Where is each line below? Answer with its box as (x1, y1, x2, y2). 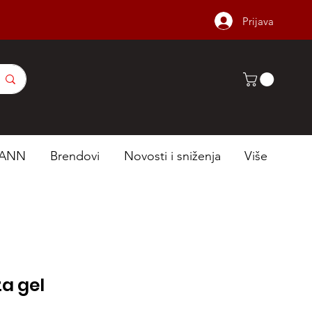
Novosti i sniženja (124, 148, 221, 164)
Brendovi (50, 148, 100, 164)
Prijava (242, 14, 274, 28)
